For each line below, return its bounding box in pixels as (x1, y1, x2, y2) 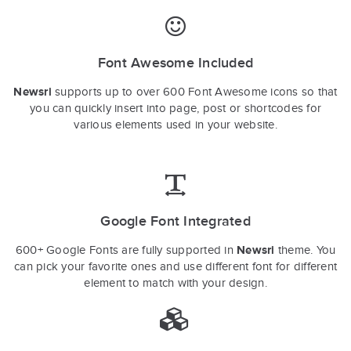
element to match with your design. (84, 277, 267, 289)
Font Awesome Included (97, 55, 254, 71)
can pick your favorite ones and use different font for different (14, 260, 337, 273)
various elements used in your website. (74, 118, 277, 131)
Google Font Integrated (100, 213, 251, 230)
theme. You (274, 244, 336, 256)
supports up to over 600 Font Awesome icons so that (51, 85, 338, 98)
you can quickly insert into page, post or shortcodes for (30, 102, 321, 114)
